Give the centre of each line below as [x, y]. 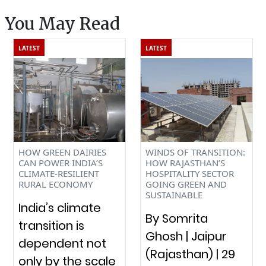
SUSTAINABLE [174, 194]
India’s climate [60, 208]
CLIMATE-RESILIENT [59, 173]
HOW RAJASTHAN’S [185, 162]
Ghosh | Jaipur [186, 236]
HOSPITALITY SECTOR [190, 173]
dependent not [63, 243]
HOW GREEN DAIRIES [63, 152]
